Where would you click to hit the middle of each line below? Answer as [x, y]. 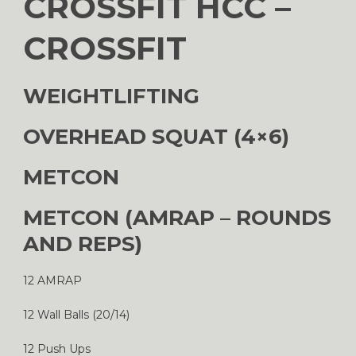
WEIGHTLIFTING [111, 96]
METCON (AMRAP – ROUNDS [177, 217]
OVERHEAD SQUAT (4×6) [156, 136]
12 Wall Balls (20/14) [76, 314]
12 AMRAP [52, 280]
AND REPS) [83, 244]
